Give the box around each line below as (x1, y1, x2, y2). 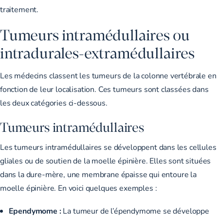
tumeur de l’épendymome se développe (73, 205, 209, 216)
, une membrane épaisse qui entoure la (63, 169, 197, 180)
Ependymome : (8, 205, 63, 216)
